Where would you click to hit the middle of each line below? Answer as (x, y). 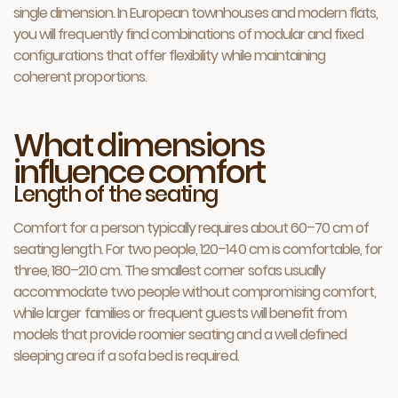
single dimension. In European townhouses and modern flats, (196, 13)
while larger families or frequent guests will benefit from (180, 313)
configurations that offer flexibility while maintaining (170, 56)
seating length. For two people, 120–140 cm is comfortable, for (198, 249)
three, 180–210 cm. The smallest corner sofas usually (170, 271)
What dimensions (139, 145)
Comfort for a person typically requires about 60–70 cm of (191, 228)
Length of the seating (115, 194)
